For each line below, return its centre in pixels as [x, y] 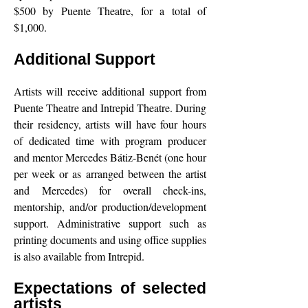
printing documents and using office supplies [110, 240]
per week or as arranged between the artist [110, 174]
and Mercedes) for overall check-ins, [110, 190]
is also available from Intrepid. [79, 256]
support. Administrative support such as [110, 223]
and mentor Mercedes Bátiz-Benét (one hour [110, 157]
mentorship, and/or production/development [110, 207]
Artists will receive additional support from [110, 91]
